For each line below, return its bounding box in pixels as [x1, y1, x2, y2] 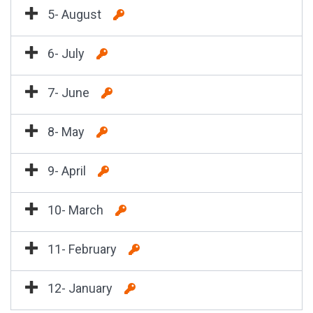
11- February [45, 242, 125, 256]
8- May [45, 124, 93, 139]
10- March [45, 203, 112, 217]
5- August [45, 7, 110, 22]
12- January [45, 281, 121, 296]
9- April [45, 163, 94, 178]
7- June [45, 85, 98, 100]
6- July [45, 46, 93, 61]
